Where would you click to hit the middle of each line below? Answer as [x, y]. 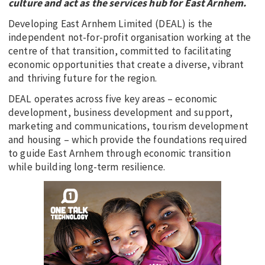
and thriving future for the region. [84, 78]
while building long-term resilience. [88, 167]
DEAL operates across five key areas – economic [113, 99]
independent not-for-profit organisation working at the [130, 37]
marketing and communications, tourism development [128, 126]
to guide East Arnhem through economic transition [119, 153]
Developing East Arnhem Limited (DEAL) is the [111, 23]
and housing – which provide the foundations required [128, 140]
